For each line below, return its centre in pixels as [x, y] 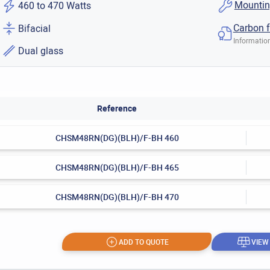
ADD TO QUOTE [143, 241]
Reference [117, 108]
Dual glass [41, 51]
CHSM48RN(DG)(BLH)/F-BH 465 [117, 168]
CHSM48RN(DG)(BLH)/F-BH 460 [117, 138]
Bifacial [35, 28]
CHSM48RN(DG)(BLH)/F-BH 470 [117, 197]
